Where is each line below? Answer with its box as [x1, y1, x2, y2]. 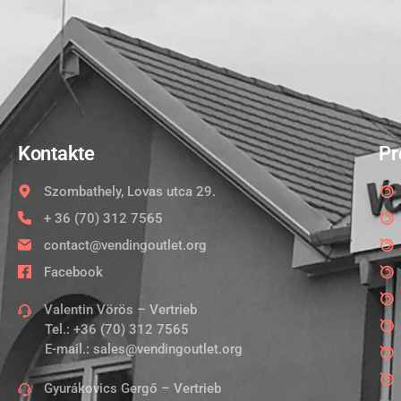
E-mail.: [45, 340, 93, 357]
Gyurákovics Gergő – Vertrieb [43, 380, 221, 397]
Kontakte [18, 141, 95, 165]
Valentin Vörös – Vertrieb [43, 301, 197, 318]
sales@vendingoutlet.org [93, 340, 243, 357]
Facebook [43, 263, 103, 280]
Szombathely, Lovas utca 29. [43, 183, 216, 200]
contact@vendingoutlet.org [43, 236, 207, 253]
